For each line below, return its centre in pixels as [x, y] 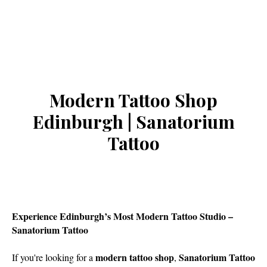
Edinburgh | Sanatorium [133, 122]
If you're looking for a [54, 257]
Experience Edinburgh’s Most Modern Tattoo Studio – [122, 216]
